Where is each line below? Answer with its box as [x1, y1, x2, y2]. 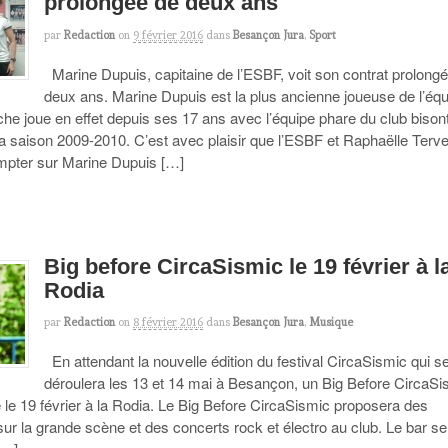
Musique [309, 315, 354, 330]
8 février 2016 [133, 315, 204, 330]
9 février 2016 [133, 27, 204, 42]
